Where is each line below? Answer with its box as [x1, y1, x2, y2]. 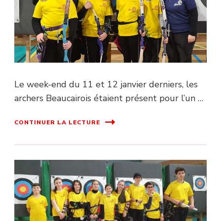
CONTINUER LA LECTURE [14, 118, 100, 126]
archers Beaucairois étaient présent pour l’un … [14, 92, 203, 105]
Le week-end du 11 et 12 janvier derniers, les [14, 78, 198, 91]
